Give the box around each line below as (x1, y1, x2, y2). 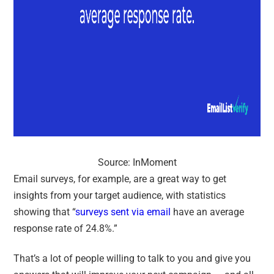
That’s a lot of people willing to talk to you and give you (13, 252, 251, 264)
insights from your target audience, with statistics (13, 189, 226, 201)
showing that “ (13, 206, 76, 218)
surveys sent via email (75, 206, 171, 218)
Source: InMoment (97, 156, 177, 168)
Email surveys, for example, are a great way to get (13, 172, 227, 185)
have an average (171, 206, 245, 218)
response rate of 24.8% (13, 222, 113, 234)
